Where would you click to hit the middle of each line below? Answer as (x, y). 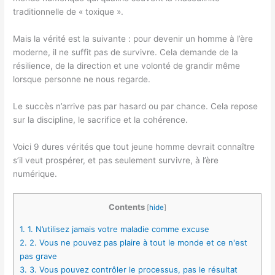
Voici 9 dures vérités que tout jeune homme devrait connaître (134, 146)
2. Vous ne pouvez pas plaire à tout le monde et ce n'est (137, 243)
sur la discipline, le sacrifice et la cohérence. (101, 119)
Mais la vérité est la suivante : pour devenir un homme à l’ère (133, 38)
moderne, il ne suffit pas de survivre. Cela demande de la (126, 52)
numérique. (35, 173)
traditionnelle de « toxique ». (68, 11)
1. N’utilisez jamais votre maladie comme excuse (118, 229)
